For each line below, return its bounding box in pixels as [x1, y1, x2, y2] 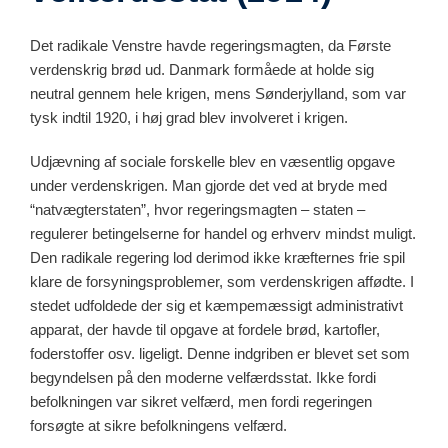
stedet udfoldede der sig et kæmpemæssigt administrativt [30, 296, 403, 314]
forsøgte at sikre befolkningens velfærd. [30, 416, 287, 434]
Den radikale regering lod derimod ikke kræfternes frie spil [30, 248, 405, 266]
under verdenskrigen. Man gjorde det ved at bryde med [30, 176, 387, 194]
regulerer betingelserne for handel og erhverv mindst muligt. [30, 224, 416, 242]
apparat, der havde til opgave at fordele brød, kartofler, [30, 320, 380, 338]
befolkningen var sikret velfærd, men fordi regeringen [30, 392, 372, 410]
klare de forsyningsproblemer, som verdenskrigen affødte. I [30, 272, 414, 290]
